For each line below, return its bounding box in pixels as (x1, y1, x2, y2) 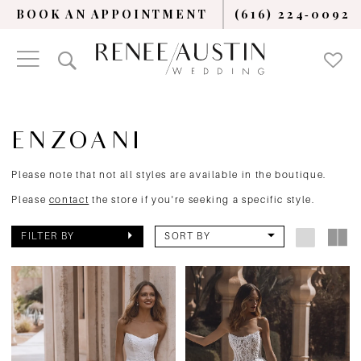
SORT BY (164, 230, 211, 242)
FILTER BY (21, 230, 75, 242)
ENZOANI (11, 130, 143, 158)
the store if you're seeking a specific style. (89, 194, 315, 206)
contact (48, 194, 89, 206)
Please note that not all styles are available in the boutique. (11, 169, 326, 181)
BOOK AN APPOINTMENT (16, 6, 208, 23)
